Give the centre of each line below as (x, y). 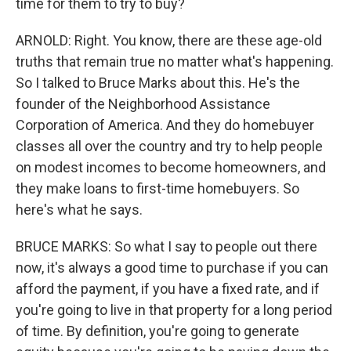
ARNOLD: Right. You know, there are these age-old (169, 40)
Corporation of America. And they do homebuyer (165, 125)
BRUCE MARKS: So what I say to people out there (166, 246)
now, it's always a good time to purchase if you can (172, 268)
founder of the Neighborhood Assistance (143, 104)
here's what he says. (79, 210)
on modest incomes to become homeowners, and (171, 167)
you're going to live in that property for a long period (174, 310)
